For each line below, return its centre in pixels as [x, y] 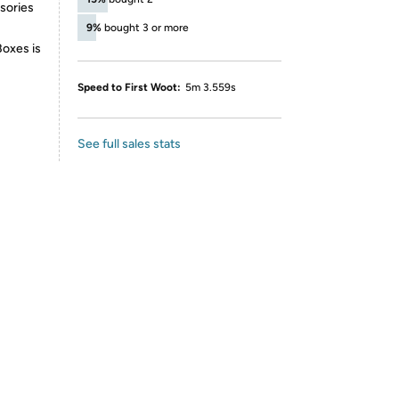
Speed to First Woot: [129, 87]
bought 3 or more [147, 28]
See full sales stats [129, 144]
